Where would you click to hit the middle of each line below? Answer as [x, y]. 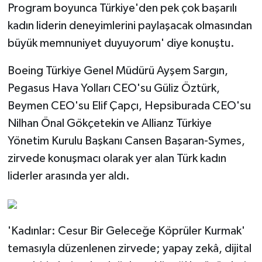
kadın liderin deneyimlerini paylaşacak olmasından [130, 25]
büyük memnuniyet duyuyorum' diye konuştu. [121, 43]
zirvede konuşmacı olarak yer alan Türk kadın [117, 158]
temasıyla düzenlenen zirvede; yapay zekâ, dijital [129, 248]
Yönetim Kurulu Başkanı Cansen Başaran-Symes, [126, 141]
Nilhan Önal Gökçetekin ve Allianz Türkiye [109, 123]
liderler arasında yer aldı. [68, 176]
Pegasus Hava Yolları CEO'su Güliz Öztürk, [113, 88]
